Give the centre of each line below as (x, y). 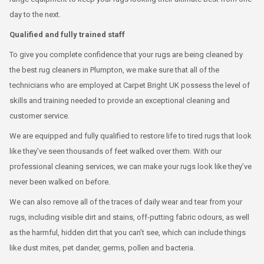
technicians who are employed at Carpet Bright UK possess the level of (130, 85)
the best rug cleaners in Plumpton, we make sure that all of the (114, 70)
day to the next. (35, 14)
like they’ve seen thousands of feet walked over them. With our (115, 151)
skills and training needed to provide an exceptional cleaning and (120, 100)
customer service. (39, 115)
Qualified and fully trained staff (67, 34)
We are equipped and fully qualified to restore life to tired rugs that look (131, 136)
